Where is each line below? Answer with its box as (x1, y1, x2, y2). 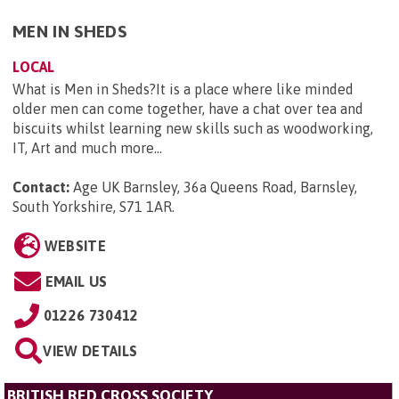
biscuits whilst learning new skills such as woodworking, (12, 120, 373, 137)
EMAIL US (45, 273, 108, 290)
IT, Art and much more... (12, 140, 162, 157)
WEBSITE (44, 238, 106, 255)
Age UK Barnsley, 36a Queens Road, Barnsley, (73, 179, 357, 196)
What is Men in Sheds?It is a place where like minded (12, 81, 354, 98)
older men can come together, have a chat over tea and (12, 101, 363, 118)
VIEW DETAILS (43, 343, 138, 360)
